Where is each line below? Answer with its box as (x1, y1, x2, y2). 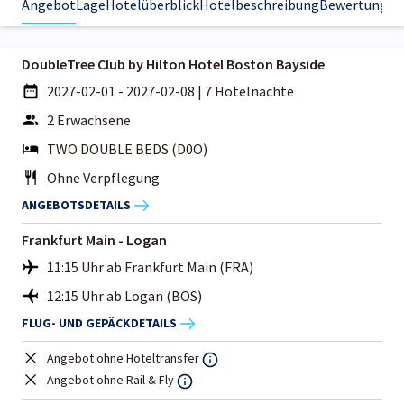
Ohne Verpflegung (47, 168, 160, 187)
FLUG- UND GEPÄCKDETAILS (22, 315, 177, 332)
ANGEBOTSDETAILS (22, 197, 131, 214)
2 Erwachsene (47, 110, 131, 129)
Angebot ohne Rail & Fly (47, 371, 174, 388)
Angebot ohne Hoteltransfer (47, 349, 199, 366)
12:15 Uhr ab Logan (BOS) (47, 286, 202, 305)
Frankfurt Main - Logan (22, 230, 167, 249)
